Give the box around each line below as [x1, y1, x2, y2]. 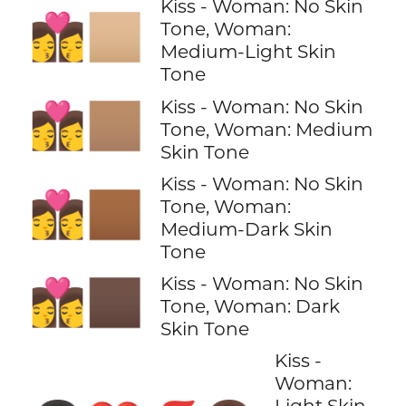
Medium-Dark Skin [159, 217, 333, 240]
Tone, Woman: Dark [159, 294, 340, 317]
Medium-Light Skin [159, 40, 336, 63]
